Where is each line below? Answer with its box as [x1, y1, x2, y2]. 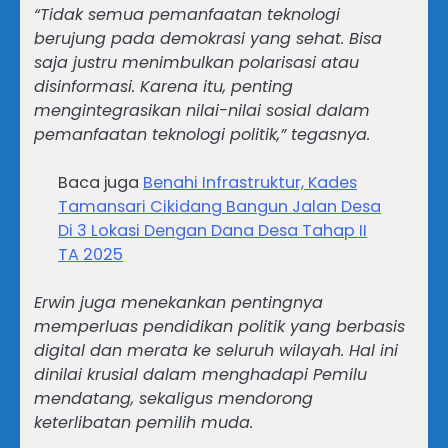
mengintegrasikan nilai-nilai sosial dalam [34, 98, 370, 122]
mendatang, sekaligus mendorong [34, 387, 313, 411]
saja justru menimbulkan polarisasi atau [34, 50, 359, 74]
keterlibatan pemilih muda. [34, 411, 253, 435]
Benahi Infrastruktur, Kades [143, 171, 357, 195]
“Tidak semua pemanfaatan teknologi [34, 2, 340, 26]
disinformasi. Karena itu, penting [34, 74, 293, 98]
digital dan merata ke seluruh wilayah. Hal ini [34, 339, 398, 363]
